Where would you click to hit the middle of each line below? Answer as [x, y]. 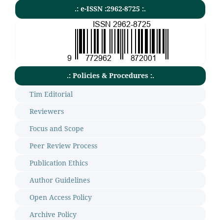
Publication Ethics [59, 163]
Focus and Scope [57, 129]
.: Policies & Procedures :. [110, 76]
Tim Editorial [51, 94]
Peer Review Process [63, 146]
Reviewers [47, 111]
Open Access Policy [61, 197]
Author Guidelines [60, 180]
